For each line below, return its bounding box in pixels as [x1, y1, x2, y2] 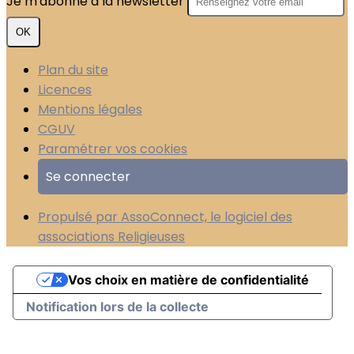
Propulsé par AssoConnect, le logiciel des [38, 208, 292, 226]
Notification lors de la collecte [26, 299, 209, 314]
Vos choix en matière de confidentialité [67, 272, 309, 288]
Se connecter [46, 168, 130, 186]
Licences [38, 81, 92, 99]
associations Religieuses [38, 228, 185, 246]
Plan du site [38, 61, 108, 79]
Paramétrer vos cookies [38, 140, 187, 158]
